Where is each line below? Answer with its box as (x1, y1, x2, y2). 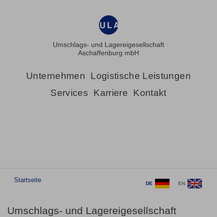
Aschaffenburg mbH (78, 48, 139, 57)
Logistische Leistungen (91, 70, 191, 81)
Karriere (93, 88, 128, 98)
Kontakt (133, 88, 167, 98)
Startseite (14, 176, 42, 184)
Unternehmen (26, 70, 85, 81)
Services (50, 88, 89, 98)
